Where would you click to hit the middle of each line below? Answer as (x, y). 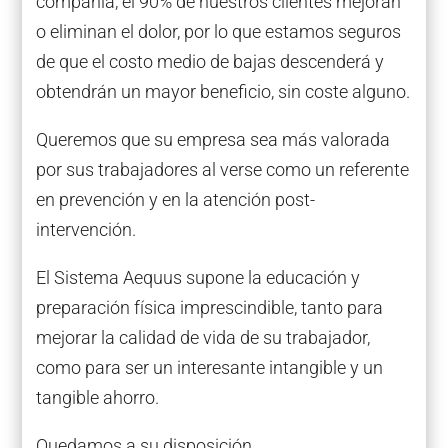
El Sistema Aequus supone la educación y (197, 278)
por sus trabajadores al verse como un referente (222, 170)
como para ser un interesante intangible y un (209, 368)
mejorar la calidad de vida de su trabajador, (202, 338)
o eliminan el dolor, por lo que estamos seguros (218, 32)
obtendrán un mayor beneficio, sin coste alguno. (222, 92)
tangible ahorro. (97, 398)
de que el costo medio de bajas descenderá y (209, 62)
